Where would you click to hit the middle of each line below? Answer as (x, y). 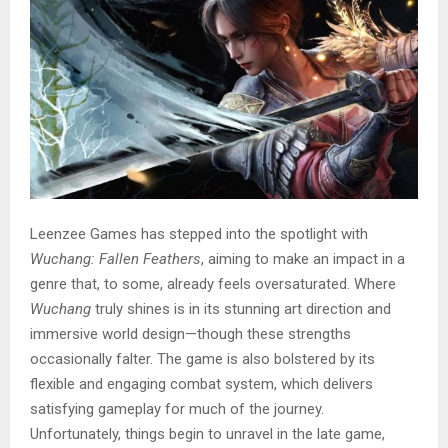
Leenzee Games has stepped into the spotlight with (199, 233)
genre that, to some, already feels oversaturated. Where (213, 283)
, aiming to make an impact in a (303, 258)
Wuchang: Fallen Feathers (115, 258)
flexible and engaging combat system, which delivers (201, 383)
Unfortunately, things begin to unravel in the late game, (207, 433)
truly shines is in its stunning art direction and (241, 308)
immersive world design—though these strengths (190, 333)
